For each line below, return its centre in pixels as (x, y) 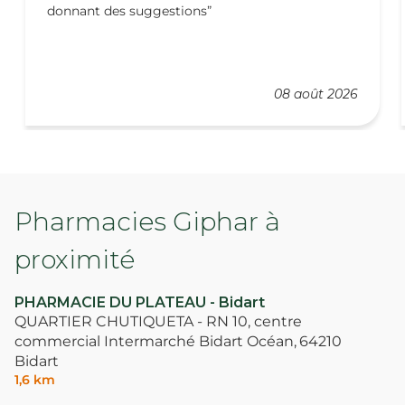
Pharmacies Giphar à (147, 222)
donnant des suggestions (127, 11)
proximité (75, 260)
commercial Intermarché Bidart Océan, (155, 342)
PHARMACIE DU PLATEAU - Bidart (140, 303)
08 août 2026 (316, 94)
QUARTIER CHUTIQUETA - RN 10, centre (158, 322)
